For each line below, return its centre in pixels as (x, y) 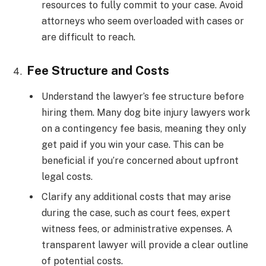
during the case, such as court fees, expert (136, 213)
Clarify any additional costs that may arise (136, 197)
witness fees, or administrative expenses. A (137, 229)
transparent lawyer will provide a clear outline (145, 245)
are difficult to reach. (88, 37)
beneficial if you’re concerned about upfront (140, 161)
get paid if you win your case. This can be (133, 145)
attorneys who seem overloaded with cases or (143, 21)
